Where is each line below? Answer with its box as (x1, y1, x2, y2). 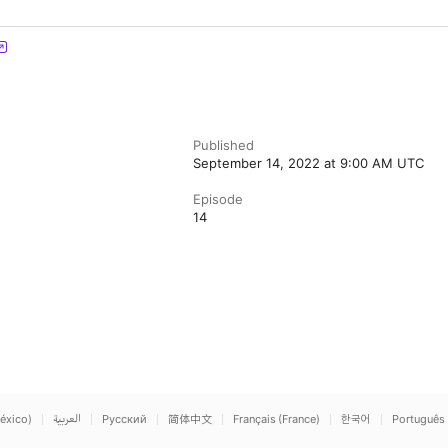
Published (193, 137, 255, 153)
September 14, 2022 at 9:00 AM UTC (193, 155, 425, 171)
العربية (53, 412, 81, 426)
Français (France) (233, 412, 320, 426)
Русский (102, 412, 147, 426)
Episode (193, 191, 244, 207)
